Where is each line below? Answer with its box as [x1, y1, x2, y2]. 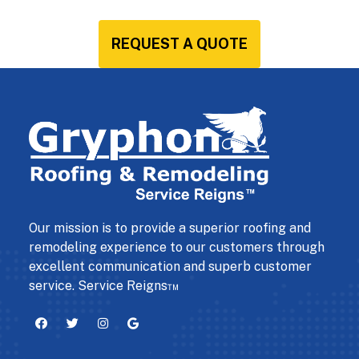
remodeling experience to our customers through [29, 240, 325, 256]
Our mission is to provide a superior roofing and [29, 220, 311, 236]
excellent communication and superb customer [29, 259, 312, 275]
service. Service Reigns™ [29, 278, 179, 294]
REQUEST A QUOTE [111, 35, 248, 53]
